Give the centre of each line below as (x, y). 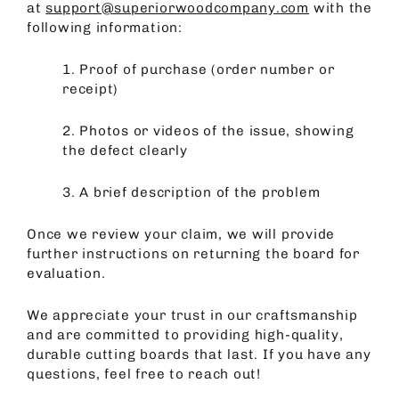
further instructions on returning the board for (193, 253)
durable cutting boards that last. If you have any (199, 354)
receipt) (91, 89)
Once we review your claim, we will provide (181, 234)
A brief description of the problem (200, 192)
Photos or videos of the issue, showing (217, 130)
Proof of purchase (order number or (207, 69)
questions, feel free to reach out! (144, 374)
